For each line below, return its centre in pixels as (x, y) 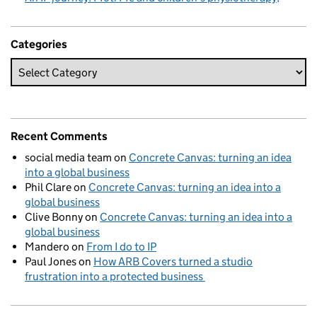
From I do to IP (121, 247)
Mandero (47, 247)
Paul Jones (51, 262)
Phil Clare (48, 188)
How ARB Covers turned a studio (173, 262)
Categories (39, 45)
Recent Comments (59, 137)
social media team (68, 158)
